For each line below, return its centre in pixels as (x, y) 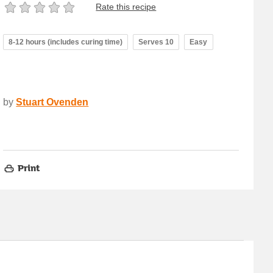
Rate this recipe (126, 7)
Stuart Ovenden (52, 102)
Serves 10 (156, 42)
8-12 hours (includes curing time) (66, 42)
